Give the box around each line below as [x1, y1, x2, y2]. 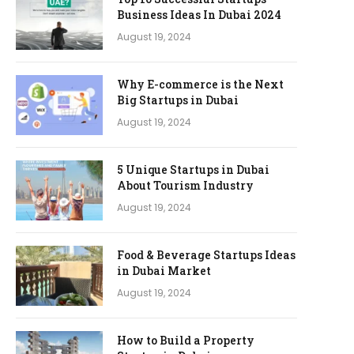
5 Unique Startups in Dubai [117, 162, 269, 177]
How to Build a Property [117, 333, 254, 348]
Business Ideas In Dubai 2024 [117, 7, 281, 22]
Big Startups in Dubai [117, 92, 239, 107]
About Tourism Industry [117, 178, 254, 193]
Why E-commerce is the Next [117, 77, 284, 92]
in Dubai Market [117, 263, 211, 278]
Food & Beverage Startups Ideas [117, 247, 296, 262]
